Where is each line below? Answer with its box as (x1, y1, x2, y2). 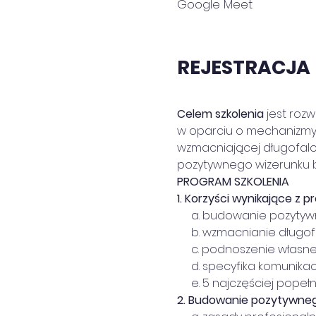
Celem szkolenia (176, 106, 264, 122)
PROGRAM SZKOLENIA (176, 174, 289, 190)
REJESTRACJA (176, 54, 310, 80)
